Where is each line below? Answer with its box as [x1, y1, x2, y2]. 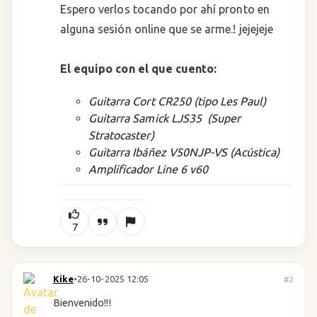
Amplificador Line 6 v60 [88, 163, 209, 175]
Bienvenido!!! [53, 296, 111, 309]
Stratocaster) [88, 129, 154, 142]
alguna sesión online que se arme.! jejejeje [60, 23, 273, 35]
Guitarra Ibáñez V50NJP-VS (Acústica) [88, 146, 279, 158]
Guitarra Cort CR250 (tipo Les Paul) [88, 95, 266, 108]
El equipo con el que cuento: [60, 62, 217, 75]
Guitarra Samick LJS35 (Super [88, 112, 241, 125]
